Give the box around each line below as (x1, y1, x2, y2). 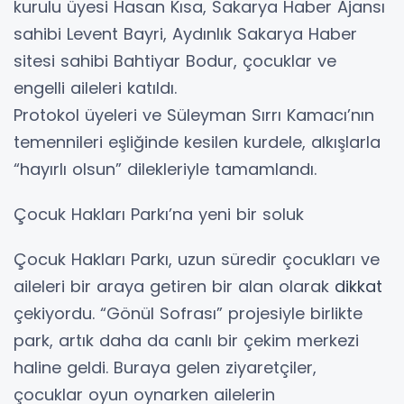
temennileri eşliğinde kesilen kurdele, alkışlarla (14, 131, 381, 154)
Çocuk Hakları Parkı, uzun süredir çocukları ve (14, 248, 380, 271)
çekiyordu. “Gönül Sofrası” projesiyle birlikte (14, 302, 363, 326)
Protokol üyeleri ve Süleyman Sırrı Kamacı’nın (14, 104, 374, 127)
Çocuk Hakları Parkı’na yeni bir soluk (14, 203, 304, 226)
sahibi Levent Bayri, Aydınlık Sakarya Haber (14, 23, 357, 46)
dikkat (335, 275, 382, 298)
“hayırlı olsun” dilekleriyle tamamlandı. (14, 158, 317, 181)
